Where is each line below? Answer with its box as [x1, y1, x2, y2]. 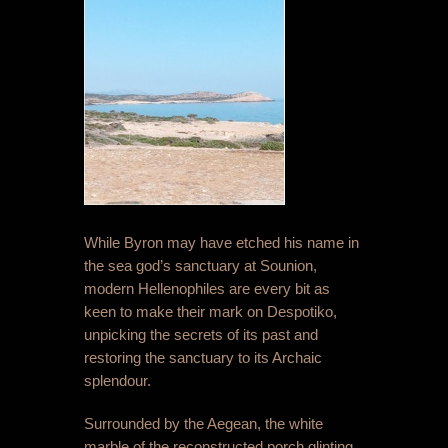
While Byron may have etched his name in [84, 234, 359, 252]
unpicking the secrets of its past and [84, 326, 318, 344]
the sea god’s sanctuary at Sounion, [84, 257, 317, 275]
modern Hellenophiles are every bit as [84, 280, 330, 298]
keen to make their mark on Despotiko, [84, 303, 337, 321]
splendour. [84, 372, 151, 390]
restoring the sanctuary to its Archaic [84, 349, 322, 367]
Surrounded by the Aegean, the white [84, 415, 323, 433]
